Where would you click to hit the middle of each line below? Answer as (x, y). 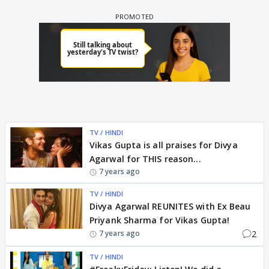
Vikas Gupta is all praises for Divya (164, 145)
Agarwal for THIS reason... (145, 159)
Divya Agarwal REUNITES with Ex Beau (170, 206)
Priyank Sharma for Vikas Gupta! (160, 220)
